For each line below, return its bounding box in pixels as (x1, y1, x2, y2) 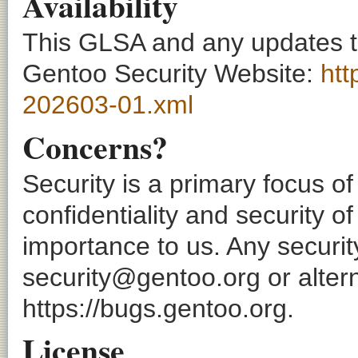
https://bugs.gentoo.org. (22, 294, 294, 324)
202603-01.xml (22, 90, 193, 120)
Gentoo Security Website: (22, 59, 320, 89)
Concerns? (22, 123, 168, 169)
